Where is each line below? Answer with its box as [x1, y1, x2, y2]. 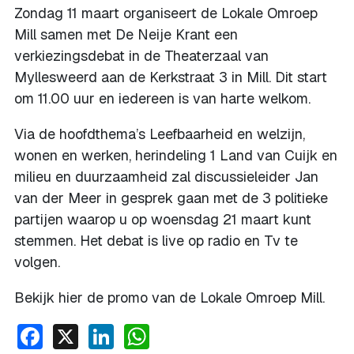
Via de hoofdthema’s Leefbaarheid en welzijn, [14, 124, 305, 143]
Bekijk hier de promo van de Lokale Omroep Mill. [14, 288, 325, 307]
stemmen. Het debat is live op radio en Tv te [14, 231, 298, 250]
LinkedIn [114, 318, 212, 351]
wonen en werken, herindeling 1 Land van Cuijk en [14, 145, 337, 164]
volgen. [14, 252, 60, 271]
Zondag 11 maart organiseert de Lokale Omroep [14, 3, 318, 22]
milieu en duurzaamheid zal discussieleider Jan [14, 167, 318, 186]
